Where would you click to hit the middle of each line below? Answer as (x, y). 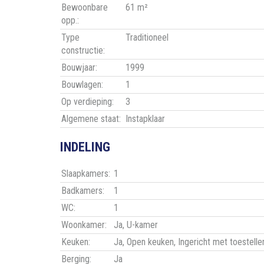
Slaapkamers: (86, 174)
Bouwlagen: (82, 85)
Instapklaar (145, 119)
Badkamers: (83, 191)
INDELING (85, 147)
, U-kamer (140, 225)
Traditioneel (147, 38)
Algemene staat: (91, 119)
